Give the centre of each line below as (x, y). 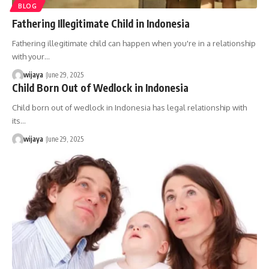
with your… (31, 56)
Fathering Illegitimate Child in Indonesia (101, 23)
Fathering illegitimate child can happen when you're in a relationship (134, 43)
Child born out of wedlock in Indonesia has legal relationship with (129, 107)
